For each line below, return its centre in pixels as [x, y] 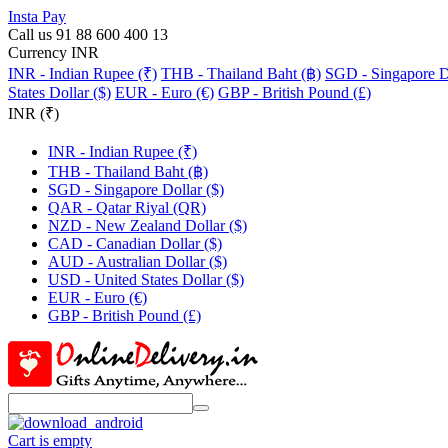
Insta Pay [37, 16]
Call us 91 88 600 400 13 [88, 34]
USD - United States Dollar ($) [146, 279]
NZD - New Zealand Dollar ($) [147, 225]
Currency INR [53, 52]
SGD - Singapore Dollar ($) [136, 189]
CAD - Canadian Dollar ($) [135, 243]
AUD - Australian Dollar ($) [137, 261]
